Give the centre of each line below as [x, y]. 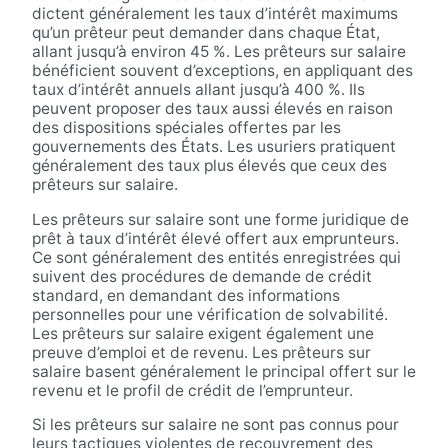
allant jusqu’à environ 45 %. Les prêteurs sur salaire [218, 52]
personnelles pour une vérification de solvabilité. [209, 314]
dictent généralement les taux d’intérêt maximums [214, 14]
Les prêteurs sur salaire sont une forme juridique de [220, 219]
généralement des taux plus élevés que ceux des [209, 166]
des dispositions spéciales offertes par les [186, 128]
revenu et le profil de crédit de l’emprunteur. [192, 390]
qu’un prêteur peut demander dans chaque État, [205, 33]
